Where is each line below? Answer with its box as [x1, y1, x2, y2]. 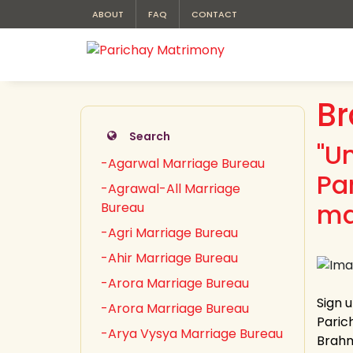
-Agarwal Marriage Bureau [101, 154, 265, 173]
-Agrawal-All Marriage [101, 180, 240, 198]
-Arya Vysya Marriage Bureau [101, 325, 283, 343]
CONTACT [191, 8, 237, 20]
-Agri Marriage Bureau [101, 224, 238, 242]
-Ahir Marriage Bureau [101, 249, 238, 267]
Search [129, 128, 170, 144]
